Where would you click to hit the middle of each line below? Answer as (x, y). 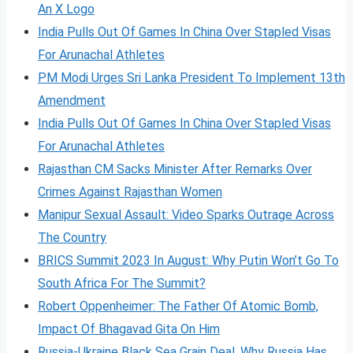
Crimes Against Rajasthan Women (130, 191)
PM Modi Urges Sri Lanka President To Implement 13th (191, 77)
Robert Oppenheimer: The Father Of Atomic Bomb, (178, 306)
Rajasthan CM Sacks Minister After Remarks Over (175, 169)
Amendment (72, 100)
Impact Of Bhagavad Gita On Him (129, 329)
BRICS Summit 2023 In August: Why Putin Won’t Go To (188, 260)
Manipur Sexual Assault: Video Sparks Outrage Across (186, 214)
